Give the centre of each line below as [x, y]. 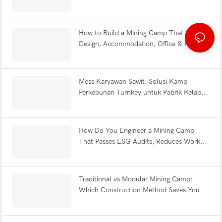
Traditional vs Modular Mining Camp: [135, 179]
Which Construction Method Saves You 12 [144, 190]
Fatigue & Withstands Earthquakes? [134, 152]
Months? [92, 201]
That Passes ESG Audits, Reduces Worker [142, 141]
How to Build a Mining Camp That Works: [142, 33]
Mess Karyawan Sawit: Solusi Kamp [133, 82]
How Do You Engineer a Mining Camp [136, 130]
